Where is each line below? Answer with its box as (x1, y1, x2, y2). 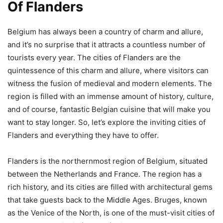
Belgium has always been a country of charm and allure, (7, 27, 203, 37)
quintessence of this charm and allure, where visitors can (7, 66, 209, 76)
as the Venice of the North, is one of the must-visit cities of (7, 208, 215, 218)
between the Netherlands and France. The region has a (7, 169, 202, 179)
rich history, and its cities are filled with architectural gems (7, 182, 213, 192)
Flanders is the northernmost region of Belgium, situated (7, 156, 208, 166)
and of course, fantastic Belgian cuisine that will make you (7, 105, 211, 114)
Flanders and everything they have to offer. (7, 130, 159, 140)
